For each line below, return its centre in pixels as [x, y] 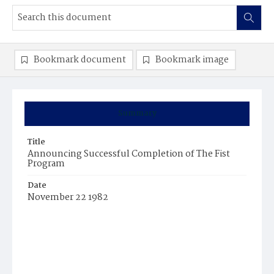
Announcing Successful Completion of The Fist [129, 154]
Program [46, 164]
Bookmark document [80, 60]
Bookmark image [192, 60]
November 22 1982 [68, 198]
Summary [137, 113]
